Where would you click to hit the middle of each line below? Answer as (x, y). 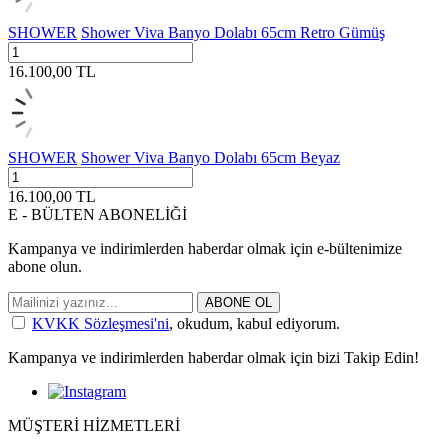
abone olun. (45, 266)
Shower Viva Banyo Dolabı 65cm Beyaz (210, 157)
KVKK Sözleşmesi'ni (100, 323)
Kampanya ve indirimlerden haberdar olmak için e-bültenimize (205, 248)
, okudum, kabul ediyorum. (254, 323)
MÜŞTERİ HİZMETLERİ (94, 425)
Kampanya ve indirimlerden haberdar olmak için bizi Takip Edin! (213, 357)
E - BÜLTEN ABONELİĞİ (97, 214)
